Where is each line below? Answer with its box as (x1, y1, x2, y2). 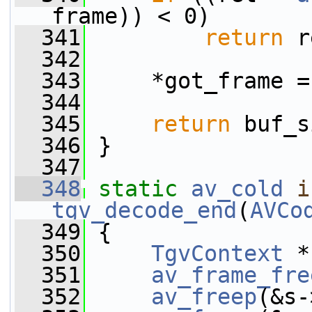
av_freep (151, 284, 257, 309)
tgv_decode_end (52, 198, 237, 223)
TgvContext (151, 241, 283, 266)
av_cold (191, 176, 283, 201)
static (98, 176, 178, 201)
